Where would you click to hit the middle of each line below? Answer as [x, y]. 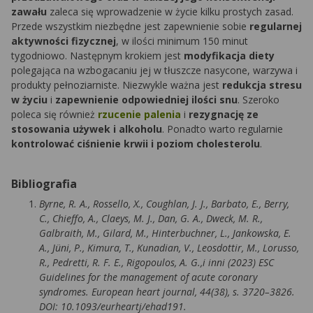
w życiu [31, 100]
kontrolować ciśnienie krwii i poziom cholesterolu [136, 144]
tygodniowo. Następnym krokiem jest [97, 56]
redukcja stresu [262, 85]
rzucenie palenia [139, 115]
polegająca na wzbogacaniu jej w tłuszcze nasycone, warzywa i [154, 71]
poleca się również [54, 115]
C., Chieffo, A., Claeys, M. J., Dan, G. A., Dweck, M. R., [151, 219]
